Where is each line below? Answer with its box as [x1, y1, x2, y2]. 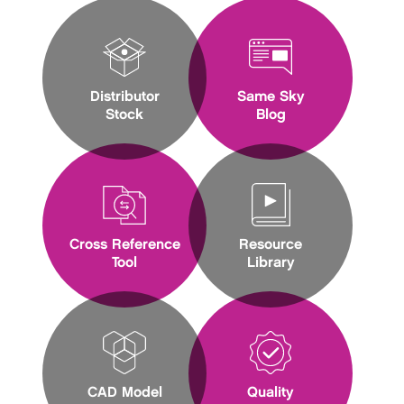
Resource [239, 237, 302, 252]
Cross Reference [69, 237, 180, 252]
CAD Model [87, 385, 162, 399]
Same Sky [236, 89, 305, 104]
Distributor [89, 89, 160, 104]
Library [246, 255, 295, 270]
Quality [247, 385, 294, 399]
